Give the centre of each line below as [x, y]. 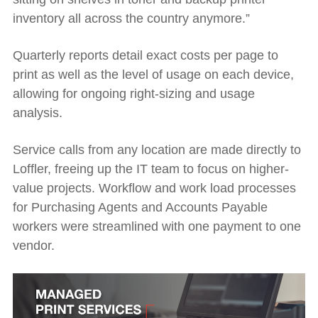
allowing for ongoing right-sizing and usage [134, 93]
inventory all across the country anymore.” [131, 18]
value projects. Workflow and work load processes [154, 188]
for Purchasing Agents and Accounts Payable [140, 207]
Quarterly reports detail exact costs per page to [146, 55]
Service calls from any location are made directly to [157, 149]
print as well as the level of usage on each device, [153, 74]
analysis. [39, 113]
